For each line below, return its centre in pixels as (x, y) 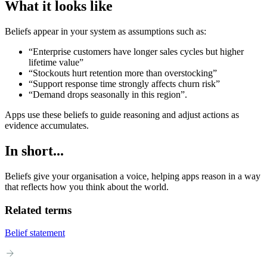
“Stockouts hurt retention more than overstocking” (123, 73)
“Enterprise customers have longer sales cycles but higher (136, 52)
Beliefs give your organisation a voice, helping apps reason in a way (133, 176)
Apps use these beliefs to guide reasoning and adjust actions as (122, 115)
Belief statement (35, 233)
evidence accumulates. (47, 126)
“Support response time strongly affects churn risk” (124, 84)
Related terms (38, 210)
